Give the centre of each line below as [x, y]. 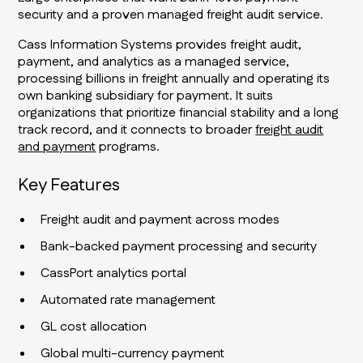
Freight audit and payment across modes [160, 220]
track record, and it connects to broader [137, 130]
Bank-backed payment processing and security [179, 247]
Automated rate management [128, 301]
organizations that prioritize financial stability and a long [179, 113]
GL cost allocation [94, 327]
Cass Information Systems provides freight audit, [160, 45]
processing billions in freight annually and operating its [174, 79]
